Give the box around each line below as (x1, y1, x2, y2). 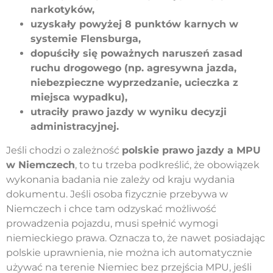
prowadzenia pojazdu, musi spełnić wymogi (6, 217, 218, 229)
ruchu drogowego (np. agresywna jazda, (30, 62, 236, 74)
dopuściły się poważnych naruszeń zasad (30, 48, 243, 60)
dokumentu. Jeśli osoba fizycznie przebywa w (6, 188, 228, 200)
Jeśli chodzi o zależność (6, 144, 122, 156)
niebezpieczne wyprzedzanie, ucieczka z (30, 77, 238, 89)
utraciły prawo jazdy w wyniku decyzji (30, 106, 227, 118)
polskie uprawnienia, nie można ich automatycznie (6, 246, 252, 258)
